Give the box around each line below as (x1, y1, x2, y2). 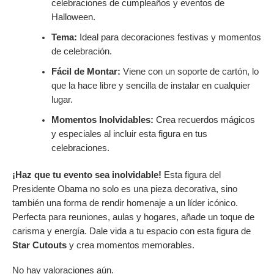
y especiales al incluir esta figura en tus (51, 128, 207, 139)
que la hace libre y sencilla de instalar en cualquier (51, 80, 250, 91)
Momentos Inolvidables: (51, 114, 154, 125)
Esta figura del (161, 170, 221, 180)
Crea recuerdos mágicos (153, 114, 255, 125)
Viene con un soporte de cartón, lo (120, 66, 259, 76)
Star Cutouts (12, 240, 67, 251)
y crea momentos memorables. (67, 240, 194, 251)
